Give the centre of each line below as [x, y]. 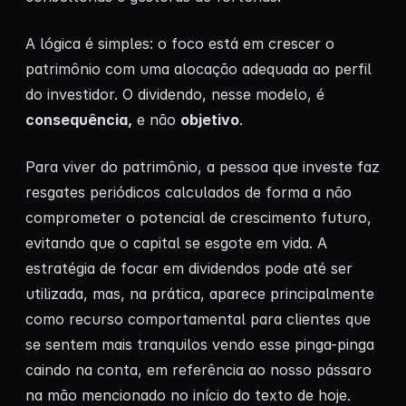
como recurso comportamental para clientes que [198, 319]
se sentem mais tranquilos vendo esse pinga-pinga [200, 345]
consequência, [79, 120]
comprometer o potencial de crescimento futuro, [198, 218]
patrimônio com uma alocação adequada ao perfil [198, 69]
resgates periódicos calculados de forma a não [188, 193]
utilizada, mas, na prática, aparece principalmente [200, 294]
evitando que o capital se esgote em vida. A [176, 243]
